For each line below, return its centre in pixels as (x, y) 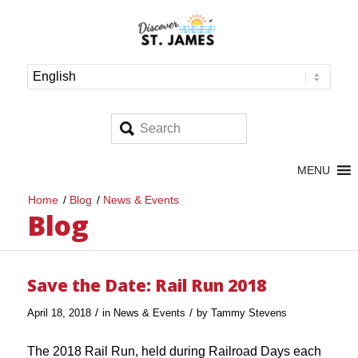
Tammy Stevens (249, 313)
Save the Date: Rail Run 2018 (146, 285)
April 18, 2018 (59, 313)
